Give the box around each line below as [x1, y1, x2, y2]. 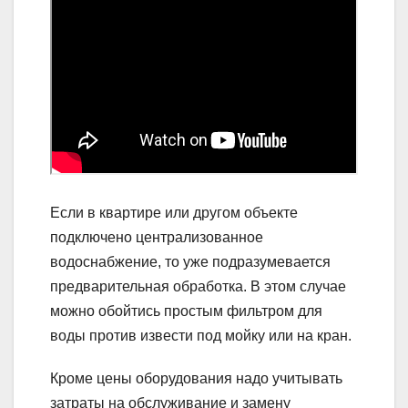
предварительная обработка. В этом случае [50, 278, 346, 294]
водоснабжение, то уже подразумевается [50, 253, 331, 270]
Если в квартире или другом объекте [50, 204, 298, 220]
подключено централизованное [50, 229, 263, 245]
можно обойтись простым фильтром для [50, 302, 322, 319]
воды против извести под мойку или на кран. [50, 327, 352, 343]
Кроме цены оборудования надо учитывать [50, 370, 342, 386]
